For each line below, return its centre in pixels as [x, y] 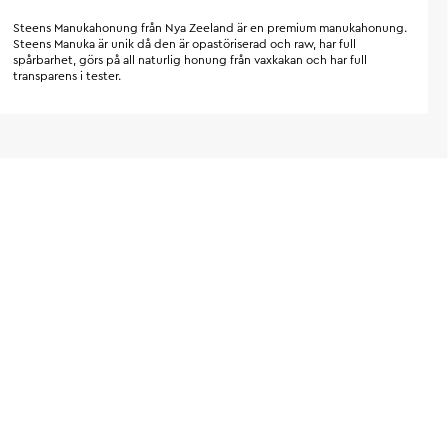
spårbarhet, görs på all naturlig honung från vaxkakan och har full [190, 60]
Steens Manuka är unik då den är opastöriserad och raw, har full [185, 44]
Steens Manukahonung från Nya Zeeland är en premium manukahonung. [210, 28]
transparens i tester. [69, 76]
